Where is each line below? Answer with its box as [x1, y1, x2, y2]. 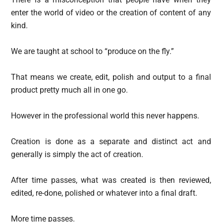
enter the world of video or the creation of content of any [11, 7, 211, 17]
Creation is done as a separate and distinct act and [11, 136, 211, 146]
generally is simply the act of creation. [11, 149, 144, 159]
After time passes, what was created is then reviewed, [11, 175, 211, 185]
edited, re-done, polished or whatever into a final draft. [11, 188, 198, 198]
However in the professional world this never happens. [11, 111, 200, 120]
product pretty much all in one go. [11, 85, 128, 95]
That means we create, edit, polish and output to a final [11, 72, 211, 82]
